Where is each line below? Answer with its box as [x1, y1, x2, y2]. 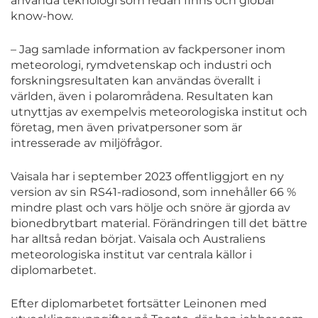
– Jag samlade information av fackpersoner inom [11, 43, 285, 57]
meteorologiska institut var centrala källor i [11, 248, 252, 262]
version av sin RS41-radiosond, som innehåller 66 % [11, 185, 296, 199]
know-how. [11, 9, 73, 23]
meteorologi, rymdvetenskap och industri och [11, 58, 272, 72]
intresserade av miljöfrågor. [11, 136, 162, 150]
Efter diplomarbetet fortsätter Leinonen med [11, 297, 267, 311]
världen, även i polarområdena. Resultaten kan [11, 89, 273, 104]
